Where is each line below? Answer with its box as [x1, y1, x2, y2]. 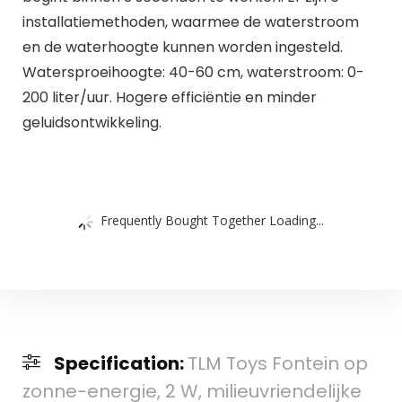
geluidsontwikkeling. [22, 111, 162, 133]
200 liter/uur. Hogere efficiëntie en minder [22, 86, 317, 108]
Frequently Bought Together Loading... [100, 211, 324, 229]
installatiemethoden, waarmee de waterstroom [22, 11, 359, 32]
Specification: [53, 351, 188, 377]
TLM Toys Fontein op [187, 351, 368, 377]
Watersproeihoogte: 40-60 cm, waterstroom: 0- [22, 61, 364, 83]
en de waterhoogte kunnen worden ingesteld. [22, 36, 343, 57]
